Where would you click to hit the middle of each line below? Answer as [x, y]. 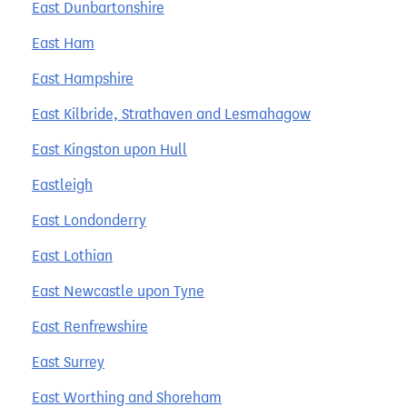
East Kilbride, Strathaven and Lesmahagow [171, 114]
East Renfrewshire [90, 326]
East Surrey [68, 362]
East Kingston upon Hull [109, 149]
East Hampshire [83, 78]
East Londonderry [89, 220]
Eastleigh [62, 184]
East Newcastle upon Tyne [118, 291]
